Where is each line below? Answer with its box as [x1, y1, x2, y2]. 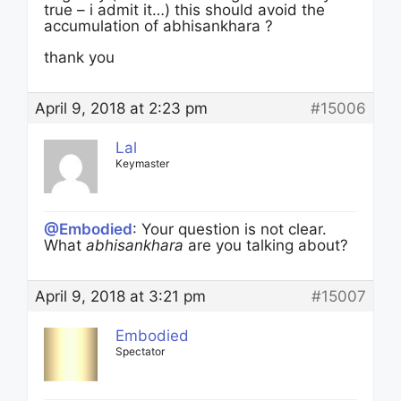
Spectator [115, 345, 165, 358]
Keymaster [115, 157, 169, 170]
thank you [44, 48, 115, 66]
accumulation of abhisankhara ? [44, 17, 273, 35]
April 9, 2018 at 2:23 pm [35, 99, 208, 117]
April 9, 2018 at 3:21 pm [35, 287, 206, 305]
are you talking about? [183, 236, 348, 254]
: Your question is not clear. [132, 220, 327, 238]
